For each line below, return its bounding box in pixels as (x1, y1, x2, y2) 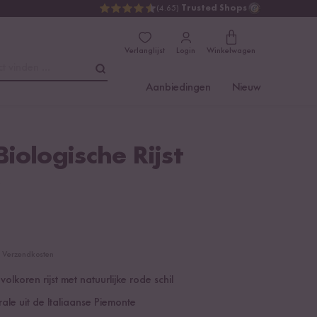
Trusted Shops (180, 4, 247, 13)
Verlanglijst (125, 47, 165, 55)
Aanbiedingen (146, 82, 211, 93)
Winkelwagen (207, 47, 255, 55)
